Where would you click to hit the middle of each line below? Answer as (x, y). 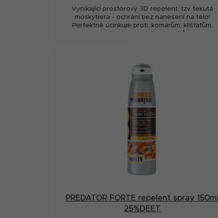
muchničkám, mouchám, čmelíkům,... (143, 34)
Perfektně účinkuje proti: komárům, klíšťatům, (143, 26)
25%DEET (143, 209)
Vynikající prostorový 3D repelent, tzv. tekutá (143, 9)
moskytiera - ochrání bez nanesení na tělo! (142, 18)
